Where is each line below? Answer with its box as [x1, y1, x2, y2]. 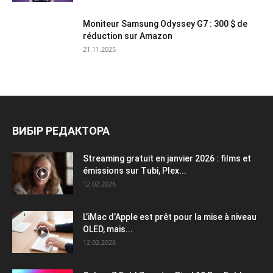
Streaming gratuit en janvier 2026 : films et [83, 153, 251, 163]
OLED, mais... [83, 224, 133, 234]
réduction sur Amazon [83, 30, 172, 41]
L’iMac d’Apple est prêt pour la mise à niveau [83, 211, 257, 222]
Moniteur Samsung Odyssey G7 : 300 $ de [83, 18, 247, 29]
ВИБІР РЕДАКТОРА [12, 124, 110, 137]
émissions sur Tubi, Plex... [83, 165, 186, 175]
